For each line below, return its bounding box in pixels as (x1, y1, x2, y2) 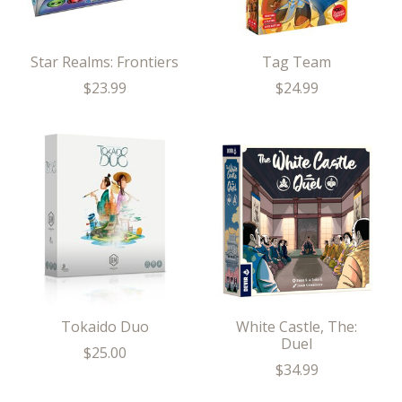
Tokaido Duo (60, 317, 149, 337)
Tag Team (262, 52, 332, 73)
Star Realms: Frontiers (31, 52, 179, 73)
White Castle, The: (236, 317, 358, 337)
